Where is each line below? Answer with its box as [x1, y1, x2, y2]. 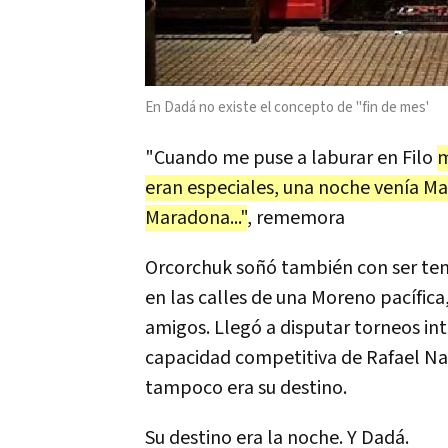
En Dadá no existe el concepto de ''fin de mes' [145, 98, 429, 118]
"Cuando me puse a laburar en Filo [145, 145, 437, 172]
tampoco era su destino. [145, 375, 347, 402]
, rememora [247, 205, 345, 232]
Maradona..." [145, 205, 247, 232]
